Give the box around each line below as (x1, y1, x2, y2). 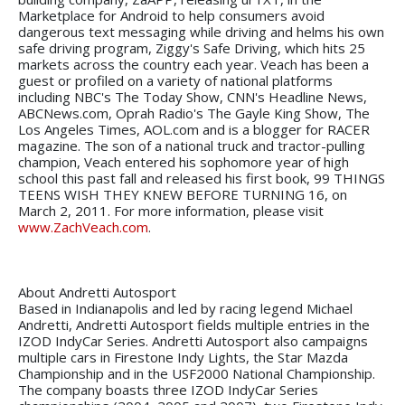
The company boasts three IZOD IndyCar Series (18, 380, 318, 399)
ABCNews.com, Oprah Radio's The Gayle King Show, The (18, 103, 370, 122)
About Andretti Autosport (18, 282, 176, 301)
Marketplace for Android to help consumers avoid (18, 5, 325, 24)
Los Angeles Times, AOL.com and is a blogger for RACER (18, 119, 370, 138)
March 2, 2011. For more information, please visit (18, 201, 324, 220)
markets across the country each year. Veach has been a (18, 54, 369, 73)
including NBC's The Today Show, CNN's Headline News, (18, 87, 367, 106)
